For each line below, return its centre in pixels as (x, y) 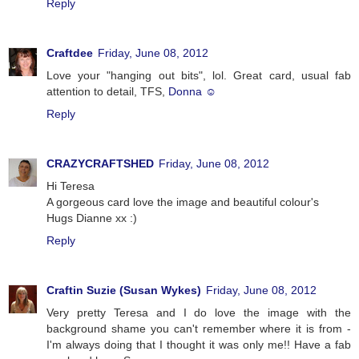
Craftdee (70, 53)
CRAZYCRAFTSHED (100, 163)
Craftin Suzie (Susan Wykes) (124, 290)
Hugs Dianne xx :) (92, 218)
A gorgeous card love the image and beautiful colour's (183, 202)
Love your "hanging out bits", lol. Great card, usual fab (199, 75)
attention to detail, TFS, (107, 91)
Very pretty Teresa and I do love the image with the (199, 312)
